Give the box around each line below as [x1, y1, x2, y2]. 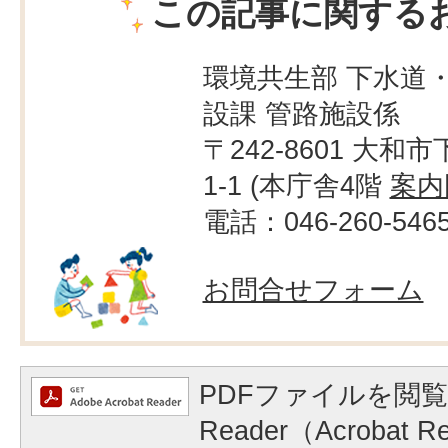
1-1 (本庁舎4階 [202, 170, 390, 201]
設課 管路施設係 [202, 98, 400, 129]
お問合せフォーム [202, 274, 424, 305]
